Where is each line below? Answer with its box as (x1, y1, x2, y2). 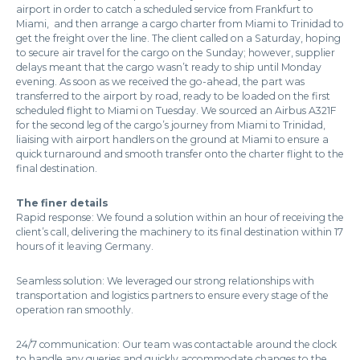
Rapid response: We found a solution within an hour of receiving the (16, 211, 344, 224)
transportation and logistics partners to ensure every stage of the (16, 289, 329, 302)
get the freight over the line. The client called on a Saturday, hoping (16, 32, 341, 45)
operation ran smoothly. (16, 304, 133, 317)
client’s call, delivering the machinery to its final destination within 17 (16, 226, 343, 239)
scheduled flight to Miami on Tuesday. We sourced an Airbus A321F (16, 104, 336, 117)
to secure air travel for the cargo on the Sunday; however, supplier (16, 47, 335, 59)
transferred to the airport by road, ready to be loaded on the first (16, 90, 330, 103)
